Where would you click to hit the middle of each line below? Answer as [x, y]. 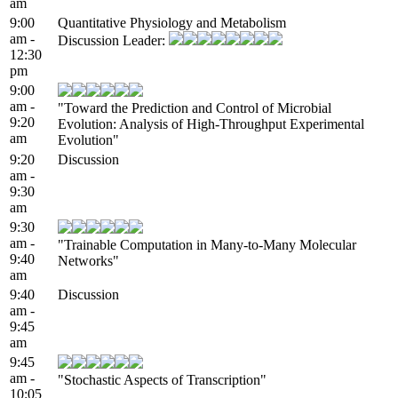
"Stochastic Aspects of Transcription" [162, 379]
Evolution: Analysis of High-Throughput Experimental [211, 123]
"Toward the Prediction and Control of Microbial [195, 107]
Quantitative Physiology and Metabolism [172, 22]
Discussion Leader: [113, 40]
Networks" [88, 260]
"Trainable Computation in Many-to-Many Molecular [207, 244]
